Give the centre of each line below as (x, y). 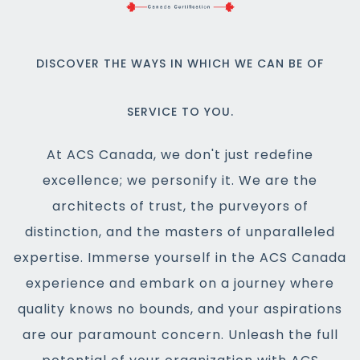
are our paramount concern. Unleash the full (180, 335)
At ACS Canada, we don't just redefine (180, 155)
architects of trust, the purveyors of (180, 206)
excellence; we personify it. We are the (180, 180)
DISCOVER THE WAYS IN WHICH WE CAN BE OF (180, 63)
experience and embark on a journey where (180, 283)
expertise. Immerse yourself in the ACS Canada (180, 258)
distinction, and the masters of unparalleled (180, 232)
